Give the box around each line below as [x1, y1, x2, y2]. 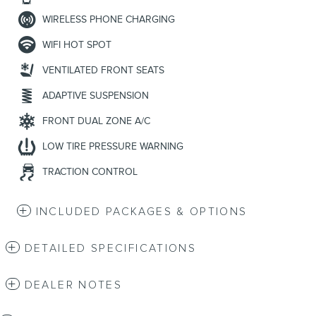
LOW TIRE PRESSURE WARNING [42, 140, 183, 153]
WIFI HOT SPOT [42, 39, 111, 51]
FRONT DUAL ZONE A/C [42, 115, 150, 128]
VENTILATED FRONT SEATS [42, 64, 164, 77]
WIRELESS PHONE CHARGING [42, 13, 175, 26]
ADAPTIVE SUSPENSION [42, 90, 149, 102]
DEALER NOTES [24, 279, 123, 293]
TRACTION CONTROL [42, 166, 138, 178]
